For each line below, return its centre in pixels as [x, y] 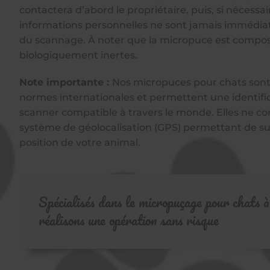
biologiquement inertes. [78, 55]
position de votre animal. [80, 143]
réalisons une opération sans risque [129, 220]
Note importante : [66, 82]
